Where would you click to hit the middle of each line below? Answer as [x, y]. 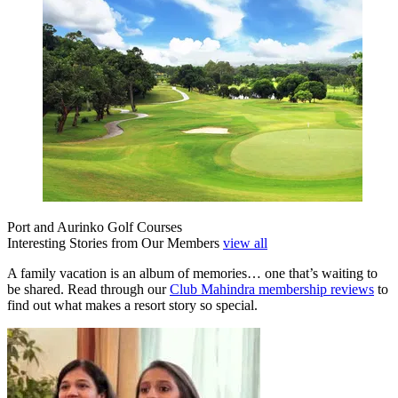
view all [245, 243]
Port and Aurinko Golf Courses [95, 227]
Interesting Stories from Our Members [115, 243]
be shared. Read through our [88, 289]
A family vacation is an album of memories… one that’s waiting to [192, 273]
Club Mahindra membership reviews [272, 289]
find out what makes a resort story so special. [134, 305]
